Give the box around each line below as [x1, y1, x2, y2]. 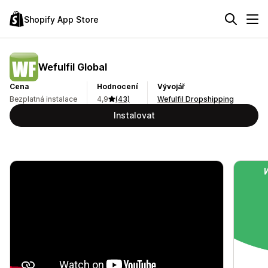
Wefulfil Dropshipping [157, 95, 234, 103]
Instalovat [113, 110, 155, 120]
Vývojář [157, 82, 185, 91]
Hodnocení [97, 82, 138, 91]
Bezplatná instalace [10, 95, 77, 103]
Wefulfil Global [38, 60, 107, 73]
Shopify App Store [24, 14, 99, 25]
